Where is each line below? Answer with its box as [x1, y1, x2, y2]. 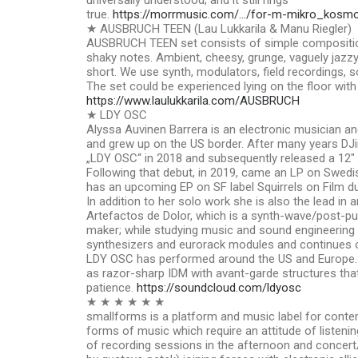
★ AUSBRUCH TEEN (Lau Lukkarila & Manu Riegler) [86, 22, 352, 36]
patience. [86, 280, 137, 295]
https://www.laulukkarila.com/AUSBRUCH [86, 93, 300, 108]
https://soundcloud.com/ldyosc [137, 280, 301, 295]
